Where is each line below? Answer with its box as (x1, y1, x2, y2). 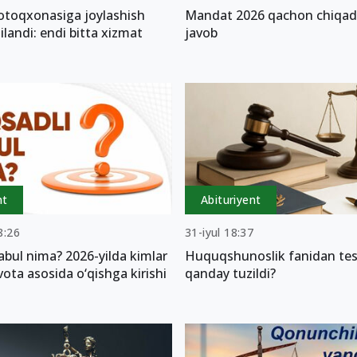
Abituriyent (200, 192, 261, 208)
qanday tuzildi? (184, 265, 276, 283)
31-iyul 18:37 (184, 225, 254, 241)
